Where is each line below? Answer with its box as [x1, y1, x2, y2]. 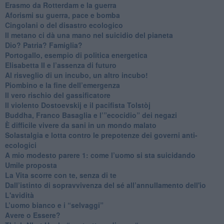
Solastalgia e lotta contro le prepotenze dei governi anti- [4, 129, 197, 140]
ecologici [4, 139, 36, 150]
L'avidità [4, 189, 34, 200]
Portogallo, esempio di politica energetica [4, 49, 147, 60]
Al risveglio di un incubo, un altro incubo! [4, 69, 148, 80]
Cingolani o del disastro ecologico [4, 19, 123, 30]
